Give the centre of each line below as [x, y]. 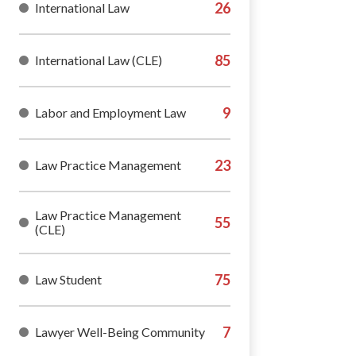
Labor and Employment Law [110, 112]
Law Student [68, 279]
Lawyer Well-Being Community [120, 332]
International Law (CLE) [99, 60]
